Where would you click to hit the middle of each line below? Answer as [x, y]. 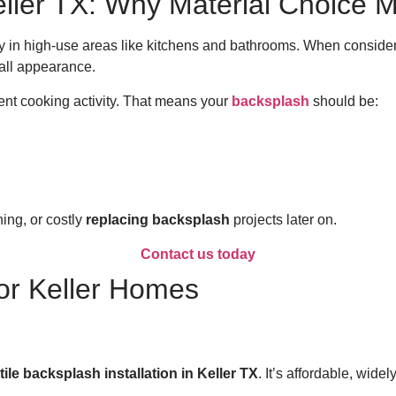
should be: [346, 101]
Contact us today [198, 254]
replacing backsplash [158, 220]
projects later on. [283, 220]
